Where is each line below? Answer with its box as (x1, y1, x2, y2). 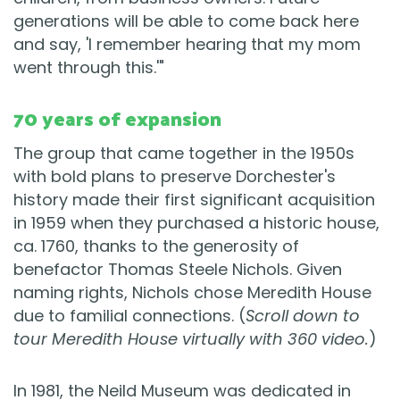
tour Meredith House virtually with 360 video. (13, 328, 369, 351)
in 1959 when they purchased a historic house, (13, 212, 379, 235)
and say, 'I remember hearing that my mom (13, 33, 361, 56)
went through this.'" (13, 56, 164, 79)
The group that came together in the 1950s (13, 142, 354, 165)
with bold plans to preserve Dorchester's (13, 165, 336, 188)
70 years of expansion (13, 100, 221, 137)
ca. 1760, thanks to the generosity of (13, 235, 299, 258)
